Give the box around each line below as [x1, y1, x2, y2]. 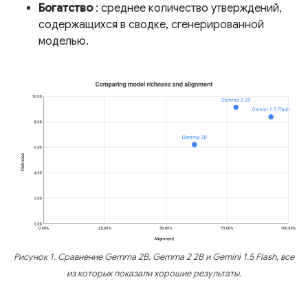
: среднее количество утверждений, [93, 1, 282, 15]
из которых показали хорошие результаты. [67, 268, 241, 280]
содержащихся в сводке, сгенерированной [38, 18, 264, 32]
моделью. [38, 34, 89, 48]
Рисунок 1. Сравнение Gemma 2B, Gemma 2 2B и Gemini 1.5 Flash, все [14, 252, 294, 263]
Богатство [38, 1, 93, 15]
